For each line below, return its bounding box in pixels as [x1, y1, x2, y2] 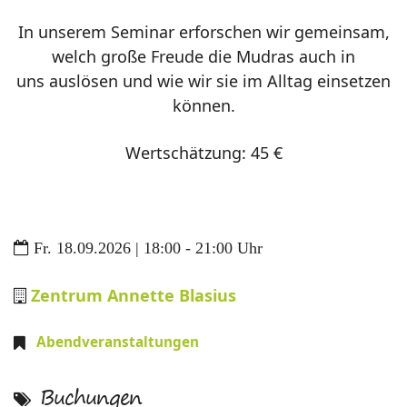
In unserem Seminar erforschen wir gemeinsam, [17, 20, 390, 43]
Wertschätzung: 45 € [124, 141, 283, 164]
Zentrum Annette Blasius [31, 283, 236, 306]
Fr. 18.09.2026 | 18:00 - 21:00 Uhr [34, 239, 263, 256]
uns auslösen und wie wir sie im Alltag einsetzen [16, 69, 391, 92]
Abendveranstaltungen [36, 332, 199, 351]
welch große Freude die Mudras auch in [52, 45, 355, 67]
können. [172, 94, 235, 116]
